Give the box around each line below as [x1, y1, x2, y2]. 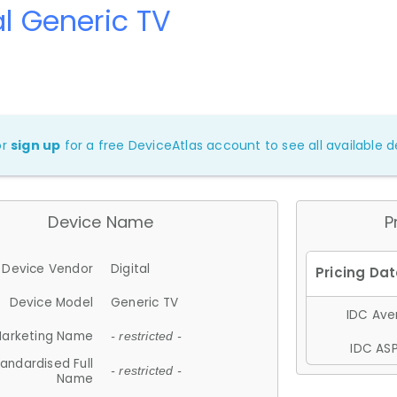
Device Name [48, 210, 154, 233]
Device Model [9, 293, 93, 311]
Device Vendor [2, 260, 93, 277]
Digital [111, 260, 151, 277]
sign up [11, 136, 61, 154]
